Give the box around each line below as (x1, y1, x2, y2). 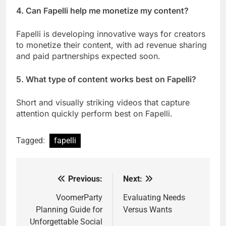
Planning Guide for (36, 204, 102, 214)
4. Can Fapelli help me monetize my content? (16, 5, 189, 16)
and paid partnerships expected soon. (16, 50, 160, 61)
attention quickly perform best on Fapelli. (16, 108, 173, 119)
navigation (26, 192, 82, 207)
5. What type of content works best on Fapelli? (16, 74, 196, 84)
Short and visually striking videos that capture (16, 97, 190, 107)
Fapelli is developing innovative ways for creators (16, 28, 205, 39)
